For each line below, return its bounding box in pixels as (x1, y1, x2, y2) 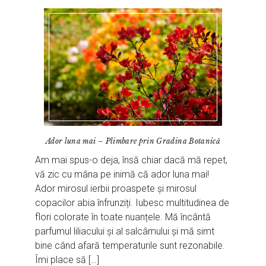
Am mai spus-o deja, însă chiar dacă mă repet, (35, 154, 228, 166)
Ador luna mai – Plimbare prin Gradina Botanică (45, 137, 221, 146)
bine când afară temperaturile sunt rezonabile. (35, 240, 226, 252)
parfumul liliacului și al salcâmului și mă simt (35, 226, 215, 237)
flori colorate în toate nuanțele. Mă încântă (35, 211, 211, 223)
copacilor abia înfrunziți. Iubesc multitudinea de (35, 197, 230, 209)
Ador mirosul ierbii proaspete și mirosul (35, 183, 197, 195)
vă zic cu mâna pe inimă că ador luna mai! (35, 169, 210, 180)
